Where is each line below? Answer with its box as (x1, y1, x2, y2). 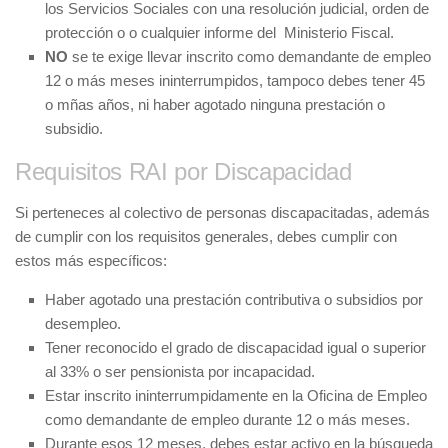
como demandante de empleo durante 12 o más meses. (45, 410, 410, 428)
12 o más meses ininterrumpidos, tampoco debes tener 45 (45, 71, 425, 89)
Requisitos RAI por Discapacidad (15, 157, 352, 185)
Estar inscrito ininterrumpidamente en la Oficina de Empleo (45, 386, 427, 404)
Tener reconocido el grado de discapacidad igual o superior (45, 338, 426, 356)
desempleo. (45, 314, 121, 332)
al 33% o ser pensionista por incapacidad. (45, 362, 315, 380)
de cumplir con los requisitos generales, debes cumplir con (15, 227, 397, 245)
